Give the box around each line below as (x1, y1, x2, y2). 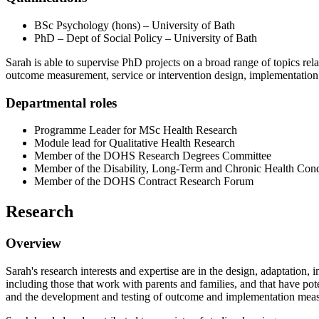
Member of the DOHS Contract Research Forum (34, 175, 253, 188)
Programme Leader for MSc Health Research (34, 124, 237, 137)
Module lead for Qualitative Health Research (34, 137, 235, 150)
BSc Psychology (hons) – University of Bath (34, 19, 235, 31)
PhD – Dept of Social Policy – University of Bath (34, 31, 257, 44)
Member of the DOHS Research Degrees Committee (34, 150, 271, 162)
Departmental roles (6, 95, 117, 110)
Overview (6, 236, 61, 251)
